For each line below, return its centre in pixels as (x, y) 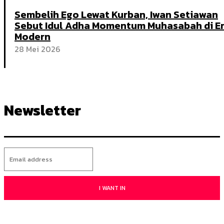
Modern (32, 36)
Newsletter (42, 110)
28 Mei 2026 (37, 49)
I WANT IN (112, 188)
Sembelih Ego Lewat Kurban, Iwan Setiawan (116, 14)
